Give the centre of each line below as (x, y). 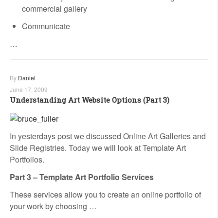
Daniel (27, 78)
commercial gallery (54, 9)
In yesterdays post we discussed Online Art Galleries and (108, 136)
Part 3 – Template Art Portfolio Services (82, 177)
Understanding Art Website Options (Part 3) (90, 100)
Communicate (46, 26)
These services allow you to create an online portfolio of (105, 194)
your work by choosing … (53, 206)
